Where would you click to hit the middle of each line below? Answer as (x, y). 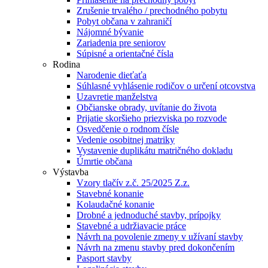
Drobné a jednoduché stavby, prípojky (149, 215)
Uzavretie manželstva (117, 96)
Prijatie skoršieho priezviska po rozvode (152, 118)
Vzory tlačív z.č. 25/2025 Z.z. (133, 182)
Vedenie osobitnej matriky (126, 139)
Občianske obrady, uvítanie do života (147, 107)
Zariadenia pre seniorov (121, 42)
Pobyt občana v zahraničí (124, 21)
